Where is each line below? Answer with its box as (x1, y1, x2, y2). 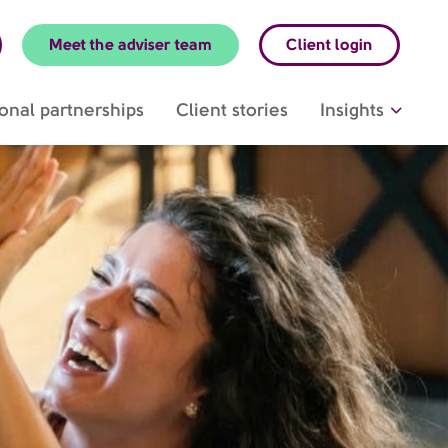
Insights (320, 99, 384, 120)
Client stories (176, 99, 288, 120)
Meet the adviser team (49, 35, 212, 54)
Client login (286, 35, 373, 54)
